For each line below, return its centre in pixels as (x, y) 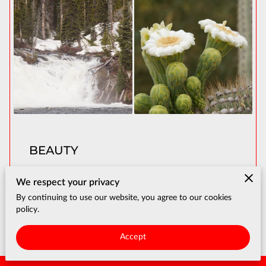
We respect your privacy (68, 182)
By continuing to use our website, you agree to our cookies (124, 197)
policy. (28, 209)
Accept (133, 237)
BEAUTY (54, 150)
